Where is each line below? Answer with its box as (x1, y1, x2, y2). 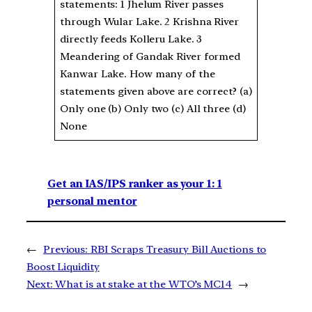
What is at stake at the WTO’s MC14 (55, 278, 233, 291)
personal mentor (47, 194, 137, 208)
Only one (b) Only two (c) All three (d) (60, 102, 246, 116)
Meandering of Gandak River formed (60, 50, 241, 63)
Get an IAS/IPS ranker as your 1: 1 (47, 177, 222, 190)
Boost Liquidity (26, 260, 100, 274)
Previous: (42, 243, 88, 256)
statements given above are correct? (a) (60, 85, 252, 98)
